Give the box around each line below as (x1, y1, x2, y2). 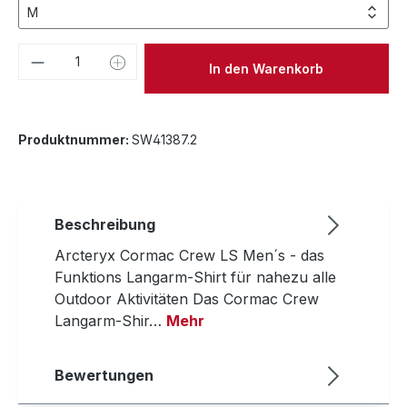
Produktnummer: (18, 132, 132, 147)
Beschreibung (55, 215, 155, 233)
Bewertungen (55, 366, 154, 384)
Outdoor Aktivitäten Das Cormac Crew (55, 290, 319, 308)
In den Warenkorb (209, 60, 324, 76)
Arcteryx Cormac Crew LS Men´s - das (55, 246, 324, 264)
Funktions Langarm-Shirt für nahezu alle (55, 268, 336, 286)
